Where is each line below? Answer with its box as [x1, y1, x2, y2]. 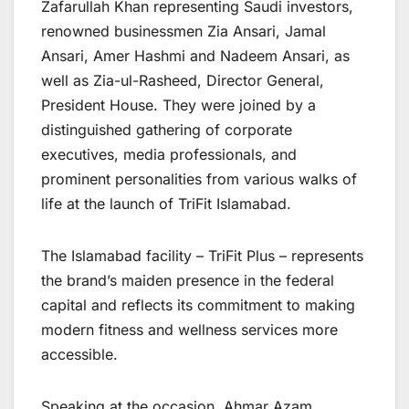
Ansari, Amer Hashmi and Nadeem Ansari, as [41, 47, 350, 66]
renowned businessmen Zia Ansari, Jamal [41, 22, 326, 41]
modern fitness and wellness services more [41, 320, 338, 340]
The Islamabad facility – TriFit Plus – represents [41, 246, 363, 266]
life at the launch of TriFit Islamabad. [41, 194, 291, 214]
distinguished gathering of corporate [41, 121, 292, 140]
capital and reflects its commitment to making [41, 296, 355, 315]
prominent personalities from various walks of [41, 170, 357, 189]
